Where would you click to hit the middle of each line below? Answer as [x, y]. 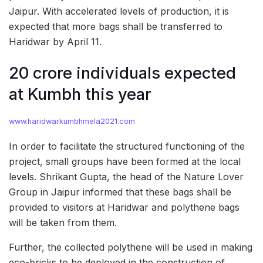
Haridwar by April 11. [55, 42]
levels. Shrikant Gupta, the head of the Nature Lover [126, 177]
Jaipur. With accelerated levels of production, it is [119, 11]
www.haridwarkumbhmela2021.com [72, 122]
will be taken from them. [63, 223]
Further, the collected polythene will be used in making [131, 247]
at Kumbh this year [80, 94]
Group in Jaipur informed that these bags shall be [120, 192]
